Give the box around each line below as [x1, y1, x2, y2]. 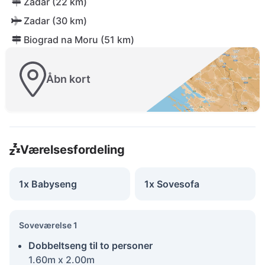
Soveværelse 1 [19, 219, 77, 230]
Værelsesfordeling [20, 142, 125, 157]
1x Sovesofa [144, 177, 199, 190]
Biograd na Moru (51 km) [24, 34, 134, 46]
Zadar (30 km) [24, 15, 87, 27]
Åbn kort [46, 73, 91, 86]
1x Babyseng [19, 177, 77, 190]
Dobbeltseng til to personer [28, 239, 153, 251]
